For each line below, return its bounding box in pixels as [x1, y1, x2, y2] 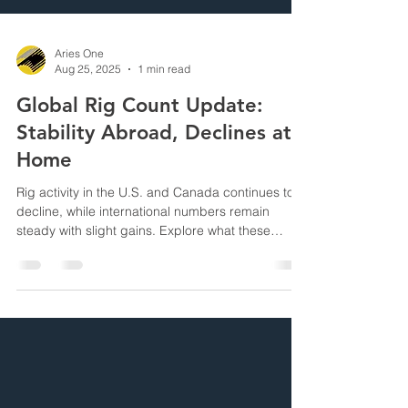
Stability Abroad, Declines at [16, 186, 291, 210]
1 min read [138, 127, 190, 141]
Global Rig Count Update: [16, 158, 263, 183]
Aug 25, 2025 [55, 127, 121, 141]
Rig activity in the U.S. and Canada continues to [16, 250, 294, 266]
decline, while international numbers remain [16, 269, 270, 285]
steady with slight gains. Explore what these [16, 288, 270, 304]
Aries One [55, 112, 104, 126]
